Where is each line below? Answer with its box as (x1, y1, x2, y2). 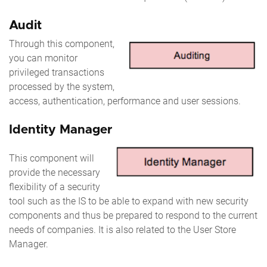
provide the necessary (9, 166, 100, 178)
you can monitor (9, 52, 77, 64)
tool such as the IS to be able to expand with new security (9, 195, 249, 207)
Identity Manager (9, 123, 112, 136)
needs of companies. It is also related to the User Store (9, 223, 236, 235)
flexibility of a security (9, 181, 100, 193)
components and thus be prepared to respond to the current (9, 209, 257, 221)
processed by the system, (9, 80, 114, 92)
